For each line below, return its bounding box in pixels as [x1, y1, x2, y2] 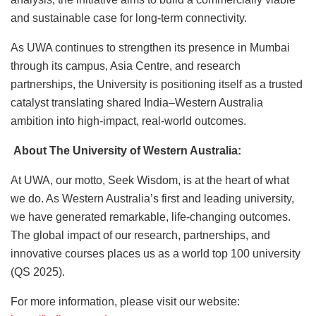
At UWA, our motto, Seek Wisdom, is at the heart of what [11, 174, 289, 186]
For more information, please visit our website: [11, 295, 240, 308]
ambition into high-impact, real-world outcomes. [11, 114, 246, 127]
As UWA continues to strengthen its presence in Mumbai [11, 41, 290, 54]
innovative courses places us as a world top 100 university [11, 247, 300, 260]
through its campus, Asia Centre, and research [11, 59, 241, 72]
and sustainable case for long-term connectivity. [11, 11, 247, 24]
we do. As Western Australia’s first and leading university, [11, 192, 294, 205]
